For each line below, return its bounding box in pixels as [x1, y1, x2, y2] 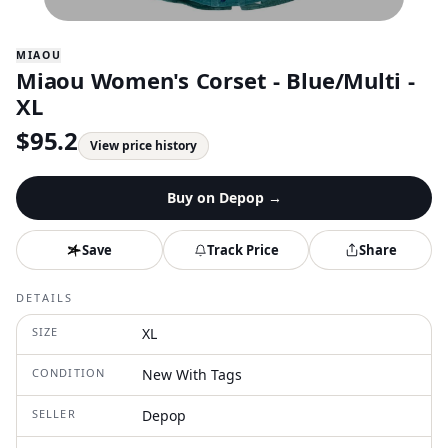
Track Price [206, 240, 279, 259]
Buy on [166, 188, 219, 207]
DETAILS [16, 290, 74, 305]
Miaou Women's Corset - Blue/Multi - [16, 65, 415, 95]
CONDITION [32, 365, 105, 380]
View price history [89, 137, 197, 154]
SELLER [32, 406, 76, 421]
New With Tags [142, 365, 242, 384]
